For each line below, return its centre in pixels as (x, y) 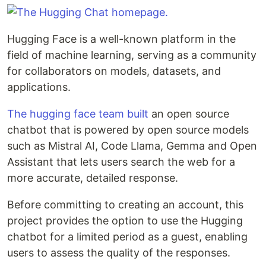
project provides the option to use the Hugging (125, 221)
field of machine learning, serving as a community (132, 55)
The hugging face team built (78, 114)
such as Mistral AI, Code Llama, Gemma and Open (132, 146)
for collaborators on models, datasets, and (114, 71)
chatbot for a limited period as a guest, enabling (127, 237)
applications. (39, 87)
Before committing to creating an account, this (125, 205)
